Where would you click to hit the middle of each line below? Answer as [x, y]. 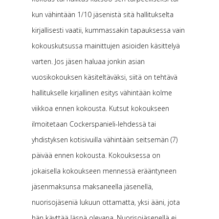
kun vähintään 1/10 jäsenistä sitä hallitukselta [102, 14]
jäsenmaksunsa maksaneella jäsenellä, [92, 186]
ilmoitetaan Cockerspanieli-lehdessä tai [94, 124]
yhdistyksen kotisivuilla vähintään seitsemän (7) [104, 140]
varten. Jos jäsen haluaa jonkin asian [88, 61]
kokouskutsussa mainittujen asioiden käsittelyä [106, 46]
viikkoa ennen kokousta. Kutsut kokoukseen [100, 108]
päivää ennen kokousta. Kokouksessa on [96, 155]
